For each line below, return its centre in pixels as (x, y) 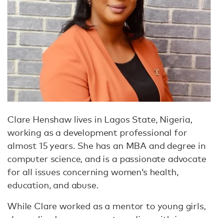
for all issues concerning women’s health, (93, 172)
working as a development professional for (97, 132)
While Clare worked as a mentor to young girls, (107, 206)
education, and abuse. (54, 185)
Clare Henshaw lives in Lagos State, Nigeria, (100, 119)
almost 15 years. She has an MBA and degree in (107, 145)
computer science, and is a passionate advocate (107, 158)
